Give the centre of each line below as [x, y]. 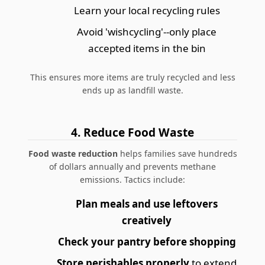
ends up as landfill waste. [132, 90]
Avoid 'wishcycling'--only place [147, 31]
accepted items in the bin [147, 48]
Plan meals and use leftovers [147, 203]
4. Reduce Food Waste [132, 132]
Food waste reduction [73, 153]
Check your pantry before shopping [147, 241]
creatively [147, 220]
